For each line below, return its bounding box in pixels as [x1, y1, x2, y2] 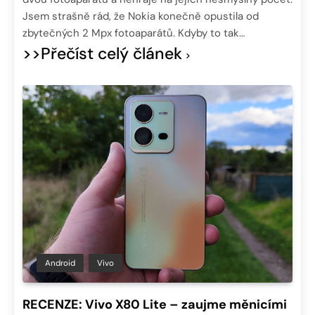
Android [45, 257, 75, 269]
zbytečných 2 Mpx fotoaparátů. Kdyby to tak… [22, 26, 245, 41]
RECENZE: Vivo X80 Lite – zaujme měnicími [22, 295, 287, 313]
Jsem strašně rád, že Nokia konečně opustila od [22, 9, 259, 24]
